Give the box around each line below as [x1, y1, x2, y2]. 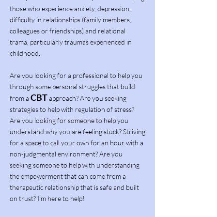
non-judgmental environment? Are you [10, 150, 123, 158]
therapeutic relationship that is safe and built [10, 183, 139, 191]
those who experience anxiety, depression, [10, 4, 131, 13]
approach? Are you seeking [49, 94, 126, 102]
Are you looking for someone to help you [10, 116, 128, 124]
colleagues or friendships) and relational [10, 27, 125, 35]
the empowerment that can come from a [10, 172, 126, 180]
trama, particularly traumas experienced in [10, 38, 132, 46]
